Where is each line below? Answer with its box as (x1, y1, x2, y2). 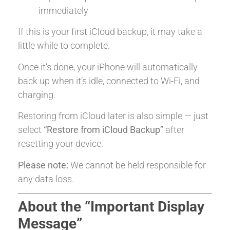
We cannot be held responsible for (68, 159, 206, 170)
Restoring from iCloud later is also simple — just (18, 110, 208, 122)
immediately (39, 5, 88, 16)
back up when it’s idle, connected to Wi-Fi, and (18, 75, 200, 86)
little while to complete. (18, 40, 110, 51)
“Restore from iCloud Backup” (44, 124, 163, 136)
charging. (18, 89, 55, 100)
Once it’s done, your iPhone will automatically (18, 61, 198, 72)
